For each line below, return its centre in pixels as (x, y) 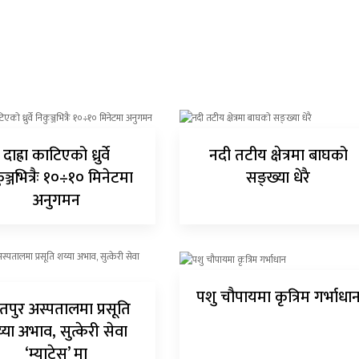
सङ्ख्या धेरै (278, 178)
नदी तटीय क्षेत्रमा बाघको (278, 156)
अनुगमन (56, 201)
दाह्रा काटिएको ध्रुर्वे (56, 156)
